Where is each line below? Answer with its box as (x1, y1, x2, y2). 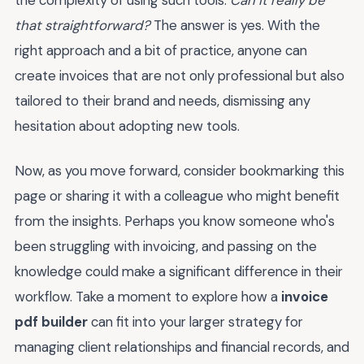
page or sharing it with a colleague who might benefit (15, 186, 340, 205)
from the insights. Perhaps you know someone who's (15, 211, 335, 230)
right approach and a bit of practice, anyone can (15, 41, 307, 60)
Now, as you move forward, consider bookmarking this (15, 161, 344, 180)
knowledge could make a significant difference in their (15, 262, 343, 280)
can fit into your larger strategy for (88, 312, 303, 331)
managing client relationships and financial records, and (15, 337, 349, 356)
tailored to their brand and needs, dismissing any (15, 92, 310, 110)
